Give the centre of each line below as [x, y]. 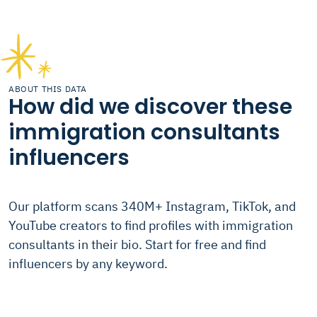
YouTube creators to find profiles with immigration [151, 225]
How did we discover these [150, 107]
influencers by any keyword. [88, 264]
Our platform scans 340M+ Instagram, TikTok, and [152, 206]
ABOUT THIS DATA [48, 89]
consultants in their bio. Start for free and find [137, 244]
